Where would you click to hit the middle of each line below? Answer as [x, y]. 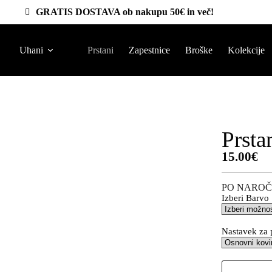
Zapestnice [149, 50]
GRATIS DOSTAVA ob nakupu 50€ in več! [124, 12]
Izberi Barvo [245, 198]
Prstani [100, 50]
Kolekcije [246, 50]
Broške [199, 50]
